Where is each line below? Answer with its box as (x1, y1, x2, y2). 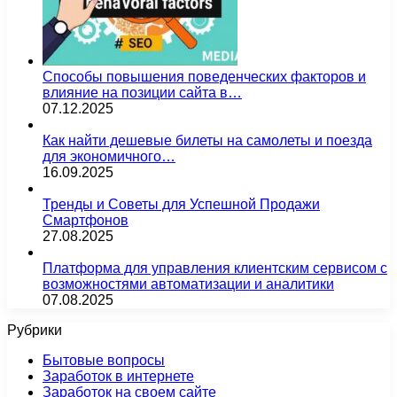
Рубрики (7, 322, 62, 338)
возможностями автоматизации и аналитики (43, 276, 334, 292)
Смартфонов (43, 212, 128, 228)
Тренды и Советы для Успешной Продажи (43, 196, 320, 212)
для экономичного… (43, 148, 175, 164)
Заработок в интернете (43, 368, 194, 384)
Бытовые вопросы (43, 352, 165, 368)
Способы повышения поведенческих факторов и (43, 68, 366, 84)
